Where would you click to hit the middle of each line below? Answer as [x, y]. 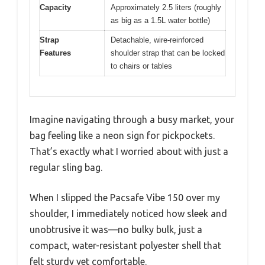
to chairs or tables [141, 66]
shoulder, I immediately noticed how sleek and [128, 214]
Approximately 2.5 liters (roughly [166, 7]
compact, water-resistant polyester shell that [125, 246]
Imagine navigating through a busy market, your [132, 120]
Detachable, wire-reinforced [157, 40]
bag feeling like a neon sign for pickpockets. [122, 136]
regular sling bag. [66, 168]
